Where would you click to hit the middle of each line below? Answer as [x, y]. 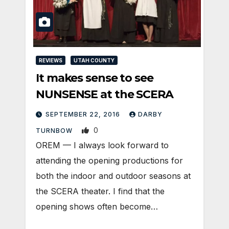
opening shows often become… [97, 207]
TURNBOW [55, 131]
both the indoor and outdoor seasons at [113, 176]
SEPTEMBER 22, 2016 [84, 114]
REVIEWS [51, 61]
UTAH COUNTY [94, 61]
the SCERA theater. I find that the [100, 191]
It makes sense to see [95, 78]
